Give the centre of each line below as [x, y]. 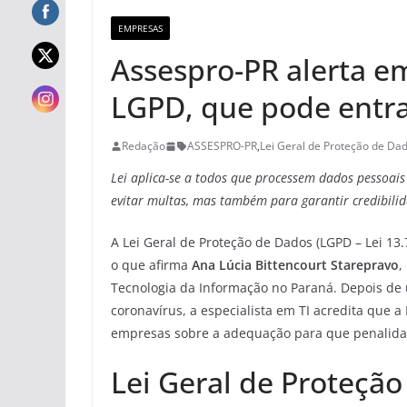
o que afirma [151, 265]
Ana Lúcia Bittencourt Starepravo [295, 265]
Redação [144, 146]
